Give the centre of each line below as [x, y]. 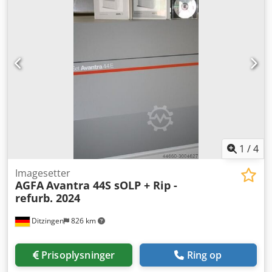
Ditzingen [47, 221]
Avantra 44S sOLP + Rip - [112, 185]
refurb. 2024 [48, 198]
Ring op [204, 255]
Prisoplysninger [78, 255]
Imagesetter [43, 173]
